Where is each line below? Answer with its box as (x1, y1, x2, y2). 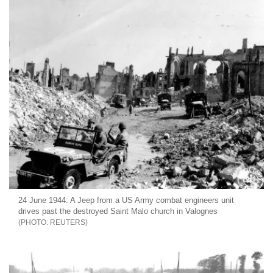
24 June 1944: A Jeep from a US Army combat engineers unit (18, 196, 234, 205)
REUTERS (50, 218, 85, 227)
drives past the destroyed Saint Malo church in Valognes (18, 207, 218, 216)
